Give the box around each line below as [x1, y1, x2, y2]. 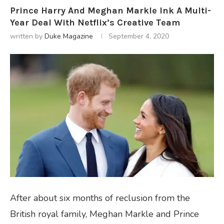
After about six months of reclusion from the [10, 191, 190, 204]
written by [10, 31, 44, 41]
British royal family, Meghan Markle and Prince [10, 207, 199, 220]
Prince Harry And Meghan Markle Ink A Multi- [10, 4, 211, 16]
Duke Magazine [44, 31, 93, 41]
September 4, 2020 [108, 31, 169, 41]
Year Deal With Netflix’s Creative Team [10, 16, 180, 28]
